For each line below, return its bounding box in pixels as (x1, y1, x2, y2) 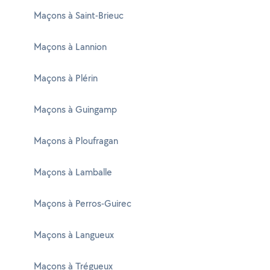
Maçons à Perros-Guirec (34, 197, 131, 210)
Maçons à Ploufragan (34, 134, 118, 147)
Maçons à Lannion (34, 40, 107, 53)
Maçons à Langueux (34, 228, 114, 241)
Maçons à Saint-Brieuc (34, 9, 124, 22)
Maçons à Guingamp (34, 103, 117, 116)
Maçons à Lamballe (34, 166, 112, 178)
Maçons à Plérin (34, 72, 98, 84)
